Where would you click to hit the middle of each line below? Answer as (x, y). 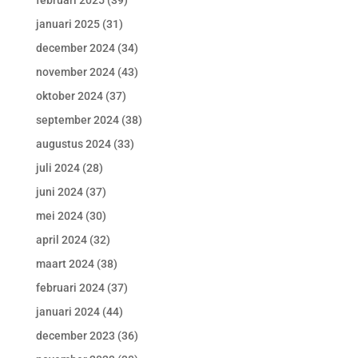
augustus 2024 (73, 144)
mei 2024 (59, 216)
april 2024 (61, 240)
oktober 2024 (69, 96)
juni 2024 (59, 192)
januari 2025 (68, 24)
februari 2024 (70, 288)
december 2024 (75, 48)
